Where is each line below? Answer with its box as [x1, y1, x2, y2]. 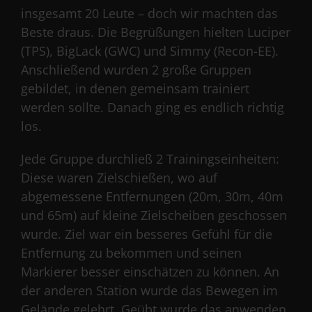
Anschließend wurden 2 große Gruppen [21, 61, 251, 78]
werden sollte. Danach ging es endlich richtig [21, 98, 284, 116]
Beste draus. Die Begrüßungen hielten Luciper [21, 23, 290, 40]
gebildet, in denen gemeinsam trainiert [21, 79, 249, 97]
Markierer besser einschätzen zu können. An [21, 263, 279, 280]
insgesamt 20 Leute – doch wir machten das [21, 4, 278, 22]
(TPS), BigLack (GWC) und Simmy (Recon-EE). [21, 42, 279, 59]
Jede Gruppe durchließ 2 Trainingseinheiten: [21, 150, 279, 167]
